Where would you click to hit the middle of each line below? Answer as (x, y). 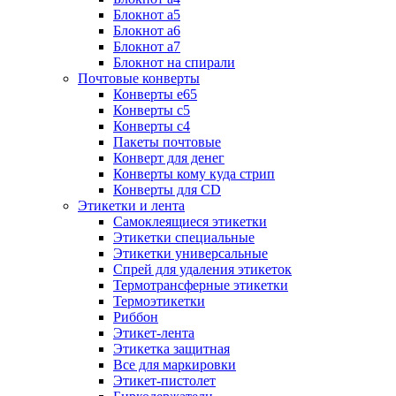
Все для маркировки (175, 365)
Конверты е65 (155, 95)
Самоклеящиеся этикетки (190, 222)
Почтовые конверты (139, 79)
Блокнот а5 (147, 15)
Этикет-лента (154, 333)
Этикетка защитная (171, 349)
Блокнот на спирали (174, 63)
